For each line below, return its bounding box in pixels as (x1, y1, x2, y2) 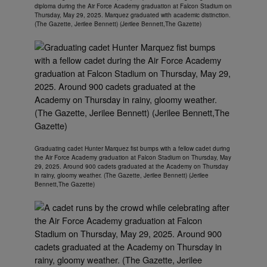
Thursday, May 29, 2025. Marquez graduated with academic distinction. (35, 11, 231, 20)
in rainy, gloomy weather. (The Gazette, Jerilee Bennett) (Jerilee (35, 171, 209, 180)
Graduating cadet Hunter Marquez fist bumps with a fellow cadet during (35, 144, 230, 153)
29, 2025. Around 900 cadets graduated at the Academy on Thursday (35, 162, 228, 171)
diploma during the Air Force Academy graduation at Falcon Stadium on (35, 2, 232, 11)
